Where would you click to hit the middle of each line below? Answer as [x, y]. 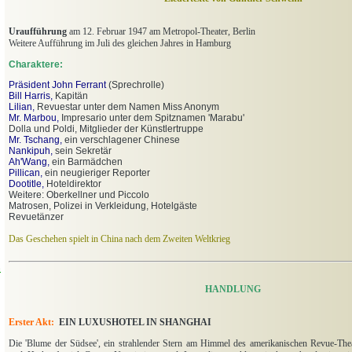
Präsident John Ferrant [59, 85]
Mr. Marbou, [34, 118]
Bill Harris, [31, 96]
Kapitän [70, 96]
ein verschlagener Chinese [121, 140]
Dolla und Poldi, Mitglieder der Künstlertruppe [106, 129]
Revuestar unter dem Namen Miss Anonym [127, 107]
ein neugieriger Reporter [97, 173]
